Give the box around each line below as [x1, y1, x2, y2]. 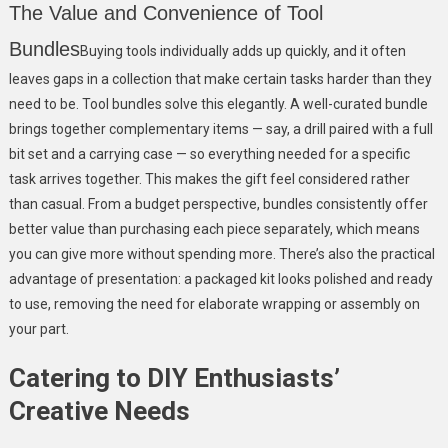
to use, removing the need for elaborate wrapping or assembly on [8, 295, 420, 312]
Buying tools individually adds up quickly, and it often [79, 42, 406, 59]
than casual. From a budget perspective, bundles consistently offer [8, 195, 428, 212]
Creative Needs [8, 395, 190, 426]
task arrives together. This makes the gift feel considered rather [8, 170, 410, 187]
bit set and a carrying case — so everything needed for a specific [8, 145, 410, 162]
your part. [8, 320, 69, 337]
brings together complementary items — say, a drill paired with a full [8, 120, 433, 137]
